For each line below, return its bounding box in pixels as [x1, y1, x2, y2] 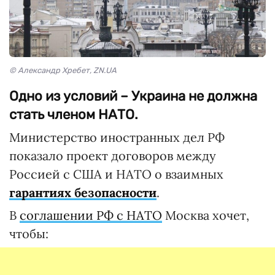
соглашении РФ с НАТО [20, 207, 162, 223]
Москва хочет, [162, 207, 249, 223]
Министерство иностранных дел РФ [9, 130, 225, 145]
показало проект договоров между [9, 148, 216, 164]
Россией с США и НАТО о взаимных [9, 166, 223, 182]
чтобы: [9, 226, 48, 242]
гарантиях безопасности [9, 185, 157, 201]
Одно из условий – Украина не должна [9, 88, 257, 105]
